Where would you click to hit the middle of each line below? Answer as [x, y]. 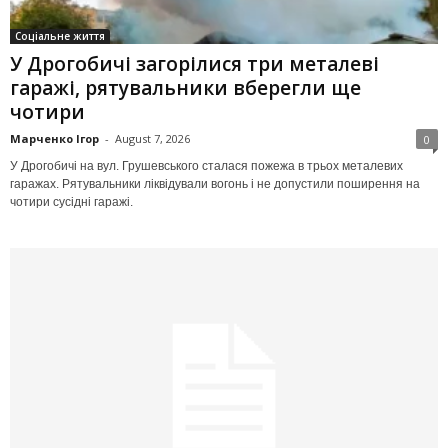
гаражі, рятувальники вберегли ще [185, 88]
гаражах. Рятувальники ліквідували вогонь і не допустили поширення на [215, 184]
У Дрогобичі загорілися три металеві [194, 64]
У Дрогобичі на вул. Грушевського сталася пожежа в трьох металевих [206, 166]
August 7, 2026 [152, 139]
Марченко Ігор [54, 139]
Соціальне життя [60, 36]
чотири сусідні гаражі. [71, 202]
